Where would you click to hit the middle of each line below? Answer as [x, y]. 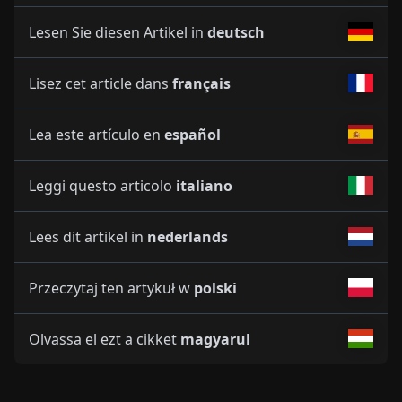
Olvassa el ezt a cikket [105, 339]
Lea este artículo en [96, 134]
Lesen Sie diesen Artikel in [118, 32]
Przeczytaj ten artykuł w [111, 288]
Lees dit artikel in [88, 236]
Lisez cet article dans [100, 83]
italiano [204, 185]
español [192, 134]
